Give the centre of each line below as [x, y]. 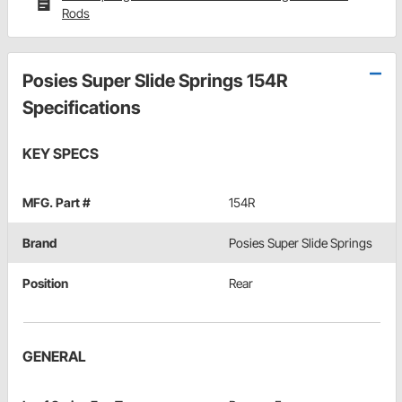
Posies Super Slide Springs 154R [155, 81]
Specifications [82, 108]
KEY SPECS [61, 154]
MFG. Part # [57, 203]
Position [45, 284]
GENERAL [54, 357]
